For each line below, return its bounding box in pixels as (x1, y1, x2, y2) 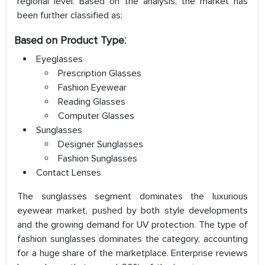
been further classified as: (17, 9, 122, 22)
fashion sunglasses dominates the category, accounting (17, 233, 248, 245)
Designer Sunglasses (58, 138, 143, 151)
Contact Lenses (36, 167, 101, 179)
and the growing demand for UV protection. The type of (17, 219, 248, 231)
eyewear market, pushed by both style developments (17, 205, 248, 217)
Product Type (60, 34, 124, 47)
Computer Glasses (58, 110, 134, 122)
